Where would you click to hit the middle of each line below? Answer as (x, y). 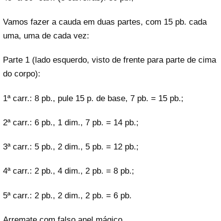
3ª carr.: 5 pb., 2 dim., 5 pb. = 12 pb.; (71, 147)
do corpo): (22, 74)
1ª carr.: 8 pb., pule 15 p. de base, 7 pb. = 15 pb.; (93, 98)
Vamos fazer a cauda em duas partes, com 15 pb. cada (105, 22)
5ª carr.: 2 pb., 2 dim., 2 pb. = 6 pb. (67, 195)
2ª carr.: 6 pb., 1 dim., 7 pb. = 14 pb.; (71, 122)
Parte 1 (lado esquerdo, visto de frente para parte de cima (110, 60)
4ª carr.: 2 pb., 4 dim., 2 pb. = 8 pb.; (69, 171)
